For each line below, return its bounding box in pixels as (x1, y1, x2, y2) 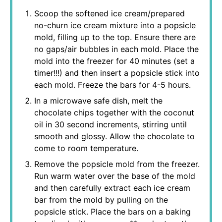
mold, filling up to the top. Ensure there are (34, 32, 196, 42)
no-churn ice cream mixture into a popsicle (34, 20, 196, 30)
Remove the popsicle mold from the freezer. (34, 159, 200, 169)
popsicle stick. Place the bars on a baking (34, 207, 191, 217)
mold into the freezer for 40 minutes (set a (34, 56, 195, 66)
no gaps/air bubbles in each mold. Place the (34, 44, 199, 54)
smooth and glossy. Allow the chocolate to (34, 131, 195, 141)
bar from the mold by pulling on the (34, 195, 168, 205)
